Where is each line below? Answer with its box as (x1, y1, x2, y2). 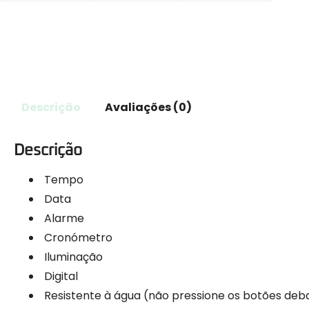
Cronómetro (41, 229, 112, 246)
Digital (41, 268, 78, 284)
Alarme (41, 210, 84, 226)
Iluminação (41, 248, 103, 265)
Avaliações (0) (104, 99, 192, 116)
